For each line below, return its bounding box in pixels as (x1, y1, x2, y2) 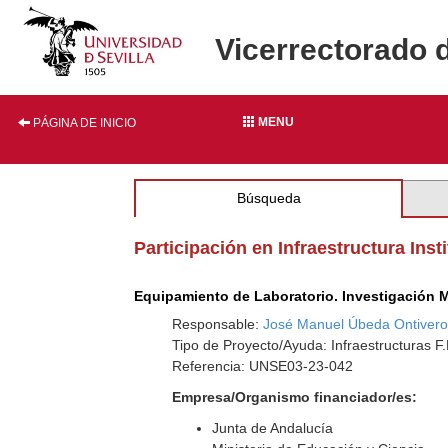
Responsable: (172, 316, 264, 332)
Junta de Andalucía (212, 420, 334, 436)
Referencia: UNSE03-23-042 (172, 358, 354, 374)
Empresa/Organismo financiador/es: (172, 389, 418, 405)
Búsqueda (236, 190, 301, 206)
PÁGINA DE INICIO (30, 116, 136, 130)
